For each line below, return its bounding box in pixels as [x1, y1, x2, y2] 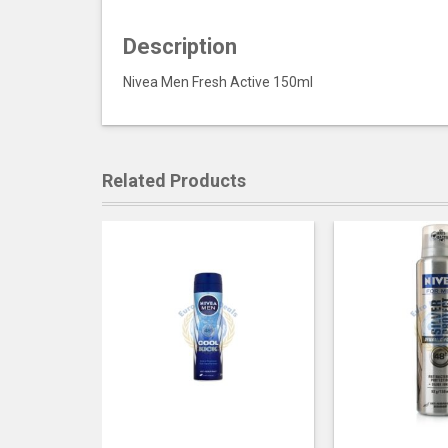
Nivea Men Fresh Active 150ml [123, 74, 313, 90]
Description [123, 34, 237, 59]
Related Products [102, 170, 246, 191]
